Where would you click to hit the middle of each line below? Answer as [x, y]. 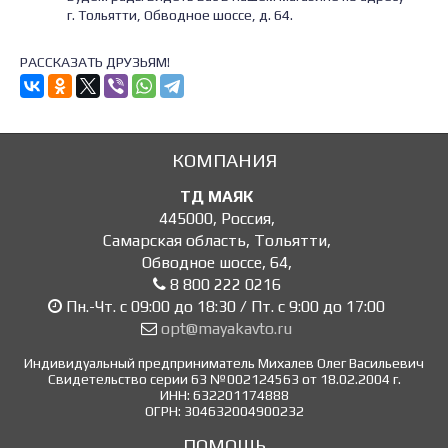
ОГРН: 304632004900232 [224, 411]
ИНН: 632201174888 [224, 395]
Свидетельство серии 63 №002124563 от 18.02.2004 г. [224, 379]
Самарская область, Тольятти [214, 241]
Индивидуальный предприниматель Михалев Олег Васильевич [224, 363]
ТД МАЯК [216, 197]
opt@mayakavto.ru [226, 329]
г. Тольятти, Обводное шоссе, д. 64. [180, 14]
